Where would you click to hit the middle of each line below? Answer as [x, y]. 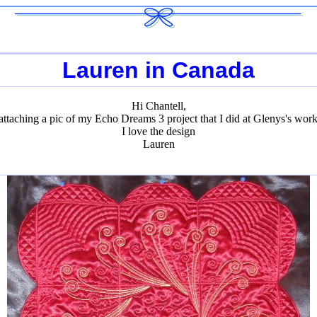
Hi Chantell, [158, 106]
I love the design [158, 131]
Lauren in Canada [158, 70]
